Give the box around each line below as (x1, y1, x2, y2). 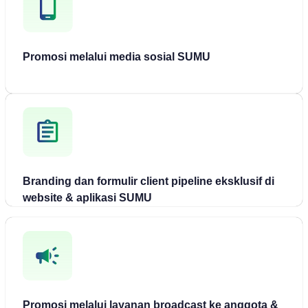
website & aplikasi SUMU (23, 191, 152, 203)
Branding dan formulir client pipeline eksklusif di (23, 175, 274, 187)
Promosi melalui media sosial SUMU (23, 50, 210, 63)
